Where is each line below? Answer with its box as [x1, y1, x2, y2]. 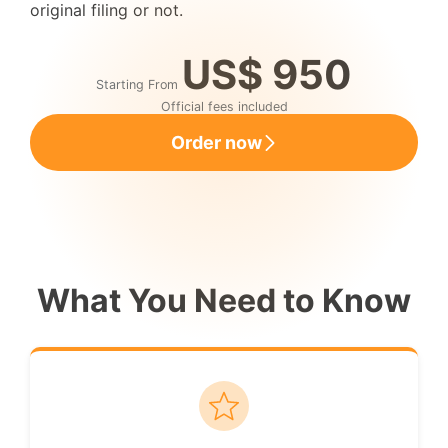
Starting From [96, 77, 178, 92]
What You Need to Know [37, 281, 411, 320]
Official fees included [160, 99, 288, 114]
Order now [170, 132, 262, 153]
